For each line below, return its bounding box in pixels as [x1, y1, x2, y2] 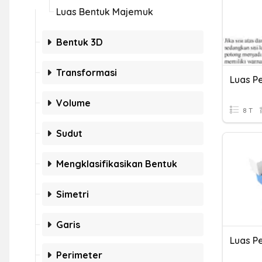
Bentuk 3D [56, 36, 103, 48]
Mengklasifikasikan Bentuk [56, 158, 177, 170]
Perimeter [56, 249, 102, 261]
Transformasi [56, 67, 117, 78]
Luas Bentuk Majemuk [56, 6, 153, 18]
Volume [56, 97, 91, 109]
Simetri [56, 188, 89, 200]
